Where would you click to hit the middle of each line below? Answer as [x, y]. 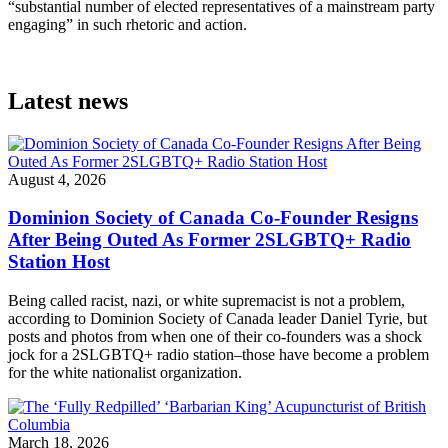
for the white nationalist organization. [125, 372]
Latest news [68, 100]
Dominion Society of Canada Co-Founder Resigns [213, 218]
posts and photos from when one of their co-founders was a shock [215, 336]
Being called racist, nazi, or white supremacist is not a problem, [206, 300]
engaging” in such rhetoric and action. [127, 24]
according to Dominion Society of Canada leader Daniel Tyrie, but [217, 318]
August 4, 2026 [57, 179]
